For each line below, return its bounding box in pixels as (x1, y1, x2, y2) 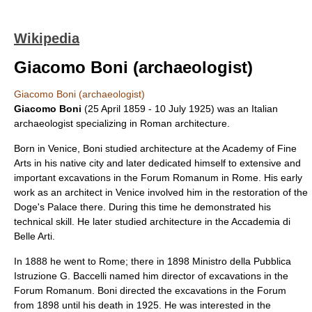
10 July (155, 103, 186, 114)
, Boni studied (77, 143, 140, 154)
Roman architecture (140, 118, 227, 129)
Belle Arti (14, 231, 52, 242)
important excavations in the (14, 172, 141, 183)
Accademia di (231, 216, 290, 227)
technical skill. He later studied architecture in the (14, 216, 231, 227)
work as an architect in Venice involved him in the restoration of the (14, 187, 308, 198)
